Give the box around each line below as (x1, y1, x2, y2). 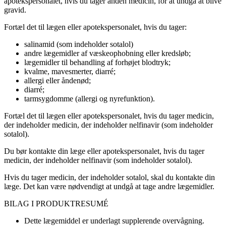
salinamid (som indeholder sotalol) (24, 40, 133, 49)
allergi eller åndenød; (24, 76, 91, 85)
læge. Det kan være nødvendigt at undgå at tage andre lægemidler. (4, 182, 214, 191)
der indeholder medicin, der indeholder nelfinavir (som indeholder (4, 121, 213, 130)
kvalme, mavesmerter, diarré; (24, 67, 116, 76)
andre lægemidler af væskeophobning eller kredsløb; (24, 49, 191, 58)
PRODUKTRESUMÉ (36, 199, 108, 208)
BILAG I (4, 199, 34, 208)
